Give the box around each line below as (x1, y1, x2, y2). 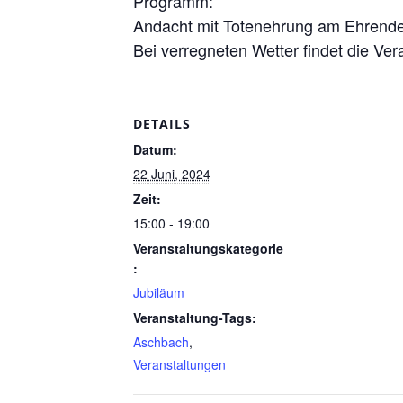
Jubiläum (133, 283, 184, 301)
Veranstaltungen (133, 355, 226, 373)
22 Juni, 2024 (133, 165, 210, 183)
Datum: (133, 140, 177, 158)
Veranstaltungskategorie (133, 239, 283, 257)
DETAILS (133, 115, 191, 132)
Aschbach (133, 333, 189, 351)
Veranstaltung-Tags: (133, 309, 256, 327)
